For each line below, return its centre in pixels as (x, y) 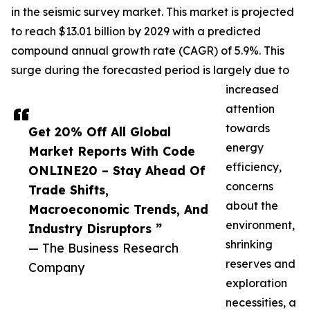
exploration (256, 283)
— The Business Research (103, 248)
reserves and (261, 264)
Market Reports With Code (112, 151)
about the (252, 206)
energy (245, 148)
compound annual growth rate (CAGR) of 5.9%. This (148, 51)
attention (250, 109)
